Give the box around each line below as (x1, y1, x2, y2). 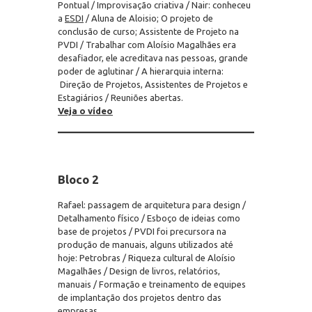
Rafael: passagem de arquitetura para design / (58, 200, 246, 210)
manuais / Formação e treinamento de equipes (58, 279, 246, 289)
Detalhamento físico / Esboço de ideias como (58, 213, 240, 223)
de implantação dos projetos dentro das (58, 292, 221, 302)
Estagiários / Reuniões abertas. (58, 93, 183, 102)
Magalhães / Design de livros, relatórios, (58, 266, 220, 276)
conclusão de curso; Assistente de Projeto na (58, 26, 239, 36)
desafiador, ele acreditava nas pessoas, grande (58, 53, 248, 63)
